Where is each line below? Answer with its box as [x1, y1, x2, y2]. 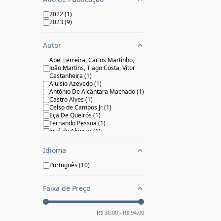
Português [49, 161, 77, 169]
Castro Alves [49, 95, 84, 104]
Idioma [43, 146, 66, 155]
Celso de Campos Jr [49, 103, 103, 111]
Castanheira [49, 72, 83, 80]
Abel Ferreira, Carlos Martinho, [49, 56, 134, 64]
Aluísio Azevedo [49, 79, 93, 88]
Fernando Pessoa [49, 119, 97, 127]
